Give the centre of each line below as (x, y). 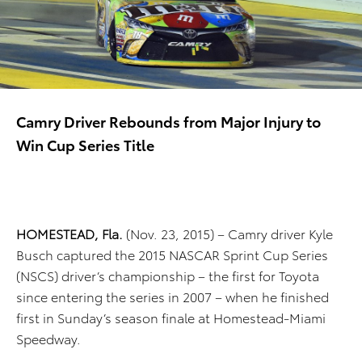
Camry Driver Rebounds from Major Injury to (168, 121)
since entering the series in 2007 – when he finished (173, 297)
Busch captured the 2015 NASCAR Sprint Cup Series (172, 255)
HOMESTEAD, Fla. (69, 234)
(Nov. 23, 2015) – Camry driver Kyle (228, 234)
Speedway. (53, 339)
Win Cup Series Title (85, 145)
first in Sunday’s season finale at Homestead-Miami (171, 318)
